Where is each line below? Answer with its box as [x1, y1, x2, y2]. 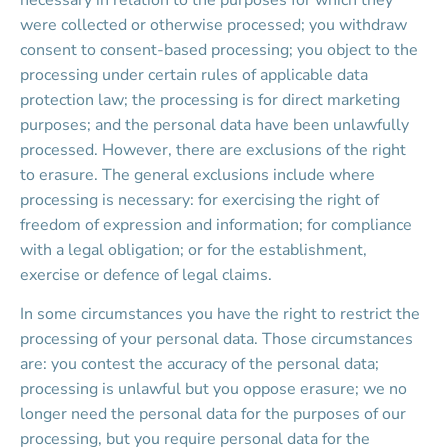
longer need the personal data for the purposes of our [20, 403, 410, 425]
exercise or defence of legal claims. [20, 264, 272, 286]
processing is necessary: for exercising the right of [20, 189, 383, 211]
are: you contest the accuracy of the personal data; [20, 353, 383, 375]
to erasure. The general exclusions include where [20, 164, 379, 186]
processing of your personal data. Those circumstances [20, 328, 417, 350]
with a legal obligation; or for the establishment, [20, 239, 371, 261]
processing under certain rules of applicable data [20, 64, 372, 86]
